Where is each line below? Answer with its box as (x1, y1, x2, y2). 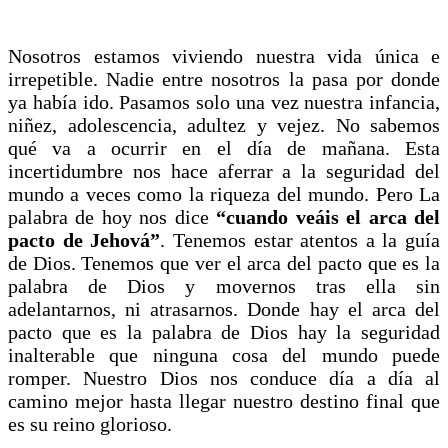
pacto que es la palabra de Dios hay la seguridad (8, 320, 440, 343)
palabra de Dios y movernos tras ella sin (8, 274, 440, 297)
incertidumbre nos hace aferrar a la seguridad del (8, 159, 440, 182)
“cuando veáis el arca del (216, 205, 441, 228)
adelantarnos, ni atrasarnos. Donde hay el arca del (8, 297, 440, 320)
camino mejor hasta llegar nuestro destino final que (8, 389, 440, 412)
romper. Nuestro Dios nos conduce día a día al (8, 366, 440, 389)
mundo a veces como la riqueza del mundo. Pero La (8, 182, 440, 205)
